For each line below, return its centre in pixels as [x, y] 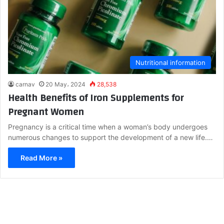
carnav [25, 84]
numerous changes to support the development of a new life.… [110, 137]
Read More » [41, 157]
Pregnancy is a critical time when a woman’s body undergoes [108, 126]
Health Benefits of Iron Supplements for [96, 97]
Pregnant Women [46, 111]
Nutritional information [170, 62]
